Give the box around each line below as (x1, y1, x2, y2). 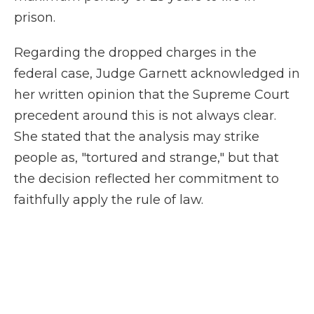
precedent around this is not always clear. (14, 108, 276, 123)
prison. (14, 10, 55, 25)
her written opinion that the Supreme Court (14, 87, 289, 102)
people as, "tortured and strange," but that (14, 150, 279, 165)
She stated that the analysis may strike (14, 129, 259, 144)
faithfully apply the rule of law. (14, 192, 203, 207)
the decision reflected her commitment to (14, 171, 279, 186)
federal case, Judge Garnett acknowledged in (14, 66, 300, 81)
